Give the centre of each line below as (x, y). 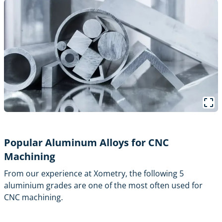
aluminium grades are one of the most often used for (103, 185)
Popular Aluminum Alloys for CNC (86, 142)
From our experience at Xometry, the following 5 (94, 173)
